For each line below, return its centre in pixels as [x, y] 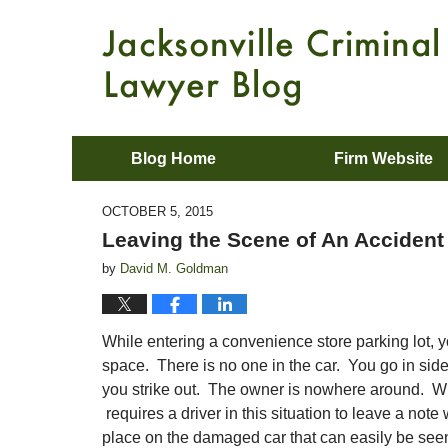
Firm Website [383, 158]
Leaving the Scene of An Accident [273, 239]
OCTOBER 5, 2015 [157, 211]
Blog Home [173, 158]
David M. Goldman [174, 268]
